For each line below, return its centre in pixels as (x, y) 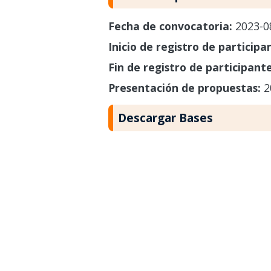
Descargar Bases (165, 118)
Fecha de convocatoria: (171, 26)
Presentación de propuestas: (186, 87)
